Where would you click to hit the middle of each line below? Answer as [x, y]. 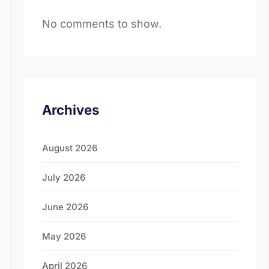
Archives [71, 110]
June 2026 [65, 207]
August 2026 [70, 148]
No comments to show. [102, 24]
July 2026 [64, 177]
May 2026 [64, 236]
